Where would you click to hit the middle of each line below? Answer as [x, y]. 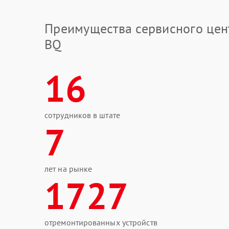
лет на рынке [68, 169]
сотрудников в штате [82, 115]
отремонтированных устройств [101, 222]
